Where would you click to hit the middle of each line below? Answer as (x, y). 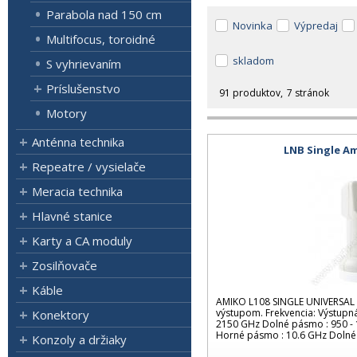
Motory (67, 113)
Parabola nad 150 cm (104, 14)
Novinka (253, 25)
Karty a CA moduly (82, 241)
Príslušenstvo (83, 88)
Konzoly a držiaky (79, 339)
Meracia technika (77, 191)
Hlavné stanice (72, 216)
